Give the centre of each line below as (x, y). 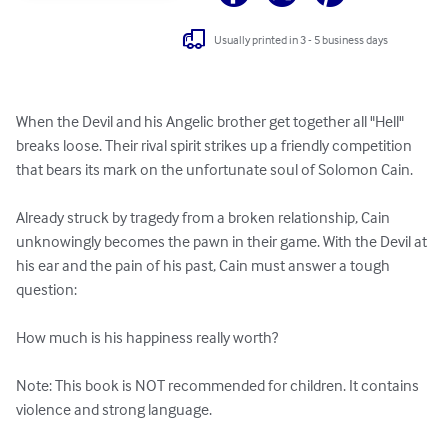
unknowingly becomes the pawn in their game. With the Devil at (223, 241)
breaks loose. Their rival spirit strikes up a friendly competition (215, 145)
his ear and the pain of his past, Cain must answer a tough (204, 265)
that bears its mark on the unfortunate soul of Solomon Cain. (216, 169)
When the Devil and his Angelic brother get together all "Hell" (211, 121)
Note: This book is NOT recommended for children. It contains (219, 385)
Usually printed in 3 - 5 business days (301, 39)
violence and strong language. (114, 409)
